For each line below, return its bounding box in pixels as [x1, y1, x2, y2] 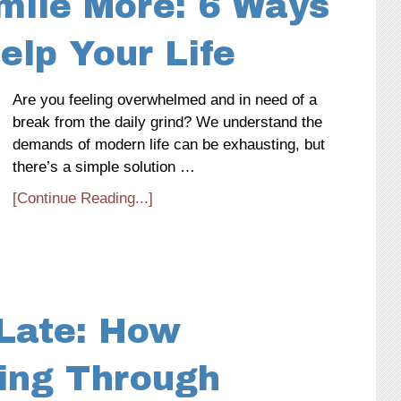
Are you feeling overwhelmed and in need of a [13, 91, 317, 108]
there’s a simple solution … [13, 158, 195, 175]
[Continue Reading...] [13, 190, 153, 207]
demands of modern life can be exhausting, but [13, 136, 325, 153]
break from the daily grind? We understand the [13, 114, 322, 131]
